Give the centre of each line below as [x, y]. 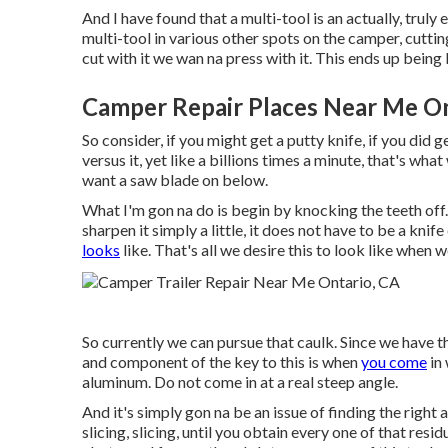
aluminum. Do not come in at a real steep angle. [240, 381]
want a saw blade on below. [175, 179]
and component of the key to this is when [221, 361]
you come [394, 361]
